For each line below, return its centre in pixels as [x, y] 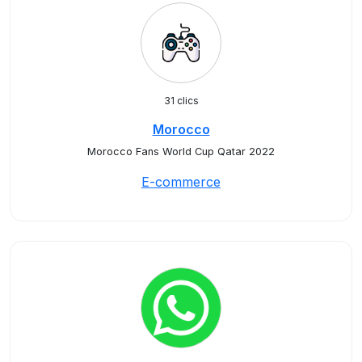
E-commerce [181, 182]
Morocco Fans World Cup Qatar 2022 [181, 152]
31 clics [181, 101]
